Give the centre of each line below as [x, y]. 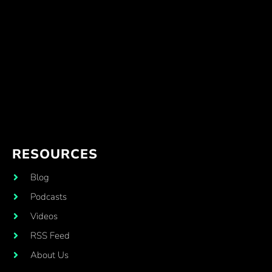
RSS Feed [50, 235]
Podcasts [49, 196]
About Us [50, 255]
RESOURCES [55, 154]
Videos [44, 216]
